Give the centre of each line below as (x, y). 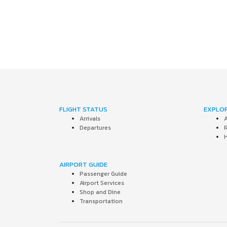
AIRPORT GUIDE (83, 164)
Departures (95, 128)
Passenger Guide (103, 174)
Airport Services (102, 183)
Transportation (101, 201)
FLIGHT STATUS (83, 109)
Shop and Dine (100, 192)
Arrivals (90, 119)
